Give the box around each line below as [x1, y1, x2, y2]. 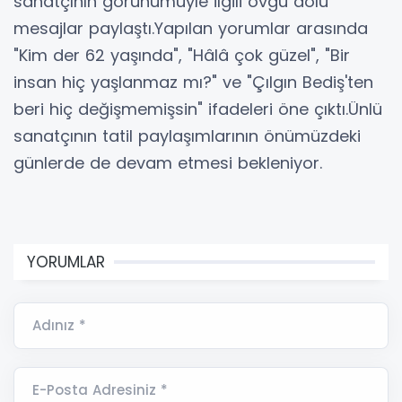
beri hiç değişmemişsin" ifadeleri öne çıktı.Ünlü [13, 97, 382, 120]
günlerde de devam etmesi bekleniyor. [13, 151, 322, 174]
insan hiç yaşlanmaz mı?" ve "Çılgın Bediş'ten [13, 70, 373, 93]
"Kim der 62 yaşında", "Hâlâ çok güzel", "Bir [13, 43, 350, 66]
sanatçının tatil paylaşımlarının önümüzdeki [13, 124, 361, 147]
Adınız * [32, 315, 86, 335]
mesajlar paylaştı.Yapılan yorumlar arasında [13, 16, 368, 39]
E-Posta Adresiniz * [32, 380, 168, 399]
